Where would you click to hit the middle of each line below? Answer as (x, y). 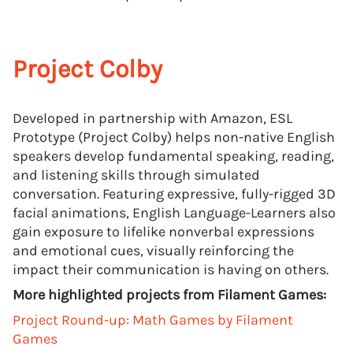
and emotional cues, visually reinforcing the (153, 251)
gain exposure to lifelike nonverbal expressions (163, 232)
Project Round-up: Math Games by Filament (153, 320)
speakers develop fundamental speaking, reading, (173, 156)
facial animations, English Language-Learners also (174, 213)
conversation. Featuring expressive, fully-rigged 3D (174, 194)
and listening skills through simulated (136, 175)
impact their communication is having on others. (171, 269)
